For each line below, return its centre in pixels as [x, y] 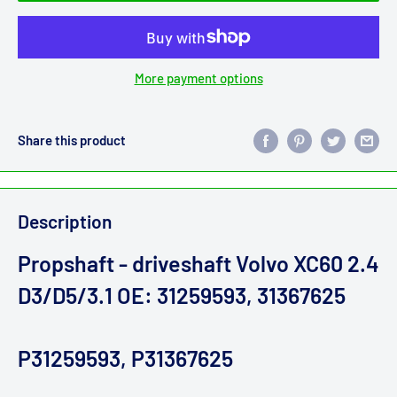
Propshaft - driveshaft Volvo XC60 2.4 [198, 264]
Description [65, 221]
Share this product [72, 140]
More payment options [198, 78]
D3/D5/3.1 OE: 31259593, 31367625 [182, 296]
